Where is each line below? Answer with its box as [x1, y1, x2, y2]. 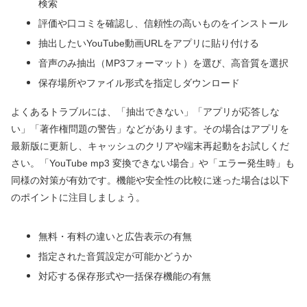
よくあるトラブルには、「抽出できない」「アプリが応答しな [11, 106, 280, 118]
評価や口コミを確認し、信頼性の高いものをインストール [38, 18, 288, 29]
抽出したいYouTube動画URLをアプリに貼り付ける [38, 38, 259, 49]
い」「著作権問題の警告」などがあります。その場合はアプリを [11, 123, 289, 135]
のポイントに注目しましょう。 [11, 192, 145, 204]
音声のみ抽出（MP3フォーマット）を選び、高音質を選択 [38, 58, 288, 69]
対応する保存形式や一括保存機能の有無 [38, 271, 211, 282]
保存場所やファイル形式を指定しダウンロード [38, 77, 240, 89]
